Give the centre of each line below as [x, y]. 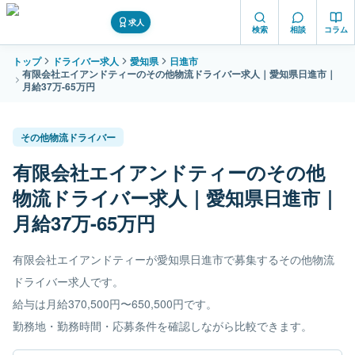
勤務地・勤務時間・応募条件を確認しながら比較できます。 [162, 326]
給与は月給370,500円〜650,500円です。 [115, 303]
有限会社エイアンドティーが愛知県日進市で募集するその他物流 [174, 259]
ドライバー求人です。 [68, 281]
